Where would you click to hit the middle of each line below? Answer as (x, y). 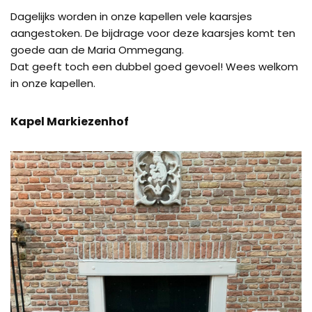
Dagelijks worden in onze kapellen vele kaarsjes (131, 16)
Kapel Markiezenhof (70, 122)
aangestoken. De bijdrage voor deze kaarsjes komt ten (153, 33)
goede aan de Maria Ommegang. (97, 50)
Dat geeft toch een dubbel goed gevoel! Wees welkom (154, 67)
